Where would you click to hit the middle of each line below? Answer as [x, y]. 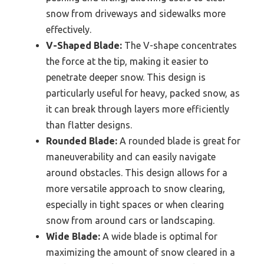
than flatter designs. [89, 125]
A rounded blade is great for [179, 141]
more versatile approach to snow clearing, [136, 189]
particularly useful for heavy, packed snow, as [143, 93]
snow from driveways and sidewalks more [136, 14]
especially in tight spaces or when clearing [135, 205]
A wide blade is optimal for [159, 237]
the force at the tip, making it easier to [127, 62]
